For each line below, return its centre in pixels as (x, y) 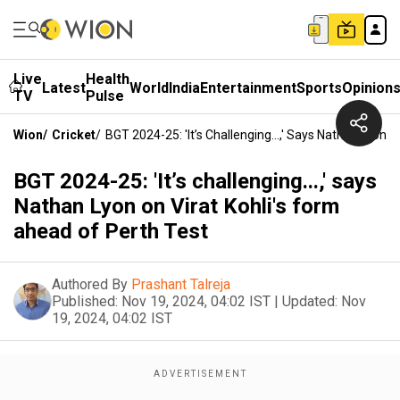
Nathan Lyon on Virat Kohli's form (176, 206)
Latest (64, 87)
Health (108, 79)
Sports (319, 87)
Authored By (90, 284)
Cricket (74, 135)
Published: (85, 301)
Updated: (310, 301)
